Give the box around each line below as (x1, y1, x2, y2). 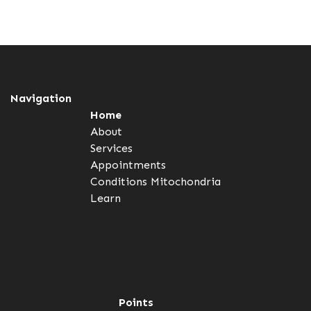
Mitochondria (151, 175, 221, 189)
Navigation (10, 92, 72, 106)
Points (118, 296, 153, 310)
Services (90, 142, 133, 155)
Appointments (90, 158, 166, 172)
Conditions (90, 175, 147, 189)
